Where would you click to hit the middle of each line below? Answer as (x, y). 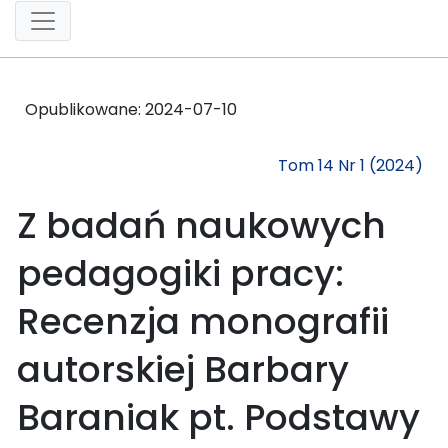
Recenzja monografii (203, 321)
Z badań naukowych (201, 225)
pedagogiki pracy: (180, 273)
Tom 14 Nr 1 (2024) (350, 165)
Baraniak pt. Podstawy (218, 417)
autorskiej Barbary (183, 369)
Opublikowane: (85, 109)
